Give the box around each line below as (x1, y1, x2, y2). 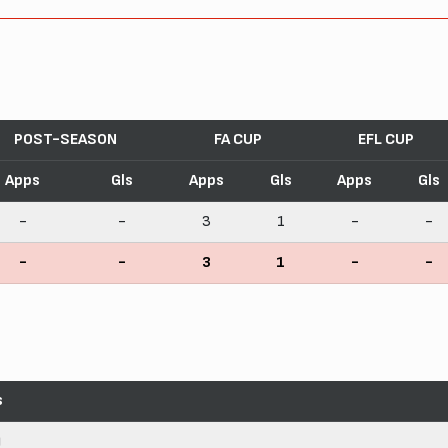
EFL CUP (358, 129, 414, 149)
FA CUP (214, 129, 262, 149)
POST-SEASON (13, 129, 117, 149)
